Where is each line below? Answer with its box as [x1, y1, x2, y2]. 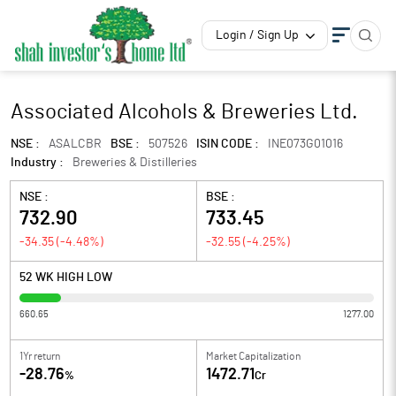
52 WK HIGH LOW [19, 271, 112, 284]
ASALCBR [49, 138, 102, 150]
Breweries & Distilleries [72, 156, 197, 169]
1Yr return [19, 351, 60, 362]
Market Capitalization [206, 351, 301, 362]
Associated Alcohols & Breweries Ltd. [11, 102, 358, 123]
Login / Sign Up [216, 29, 299, 42]
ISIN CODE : [196, 138, 259, 150]
